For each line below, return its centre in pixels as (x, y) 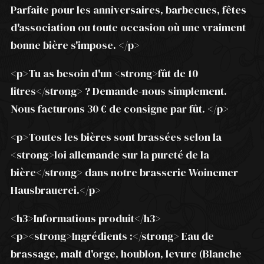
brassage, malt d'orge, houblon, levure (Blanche (126, 254)
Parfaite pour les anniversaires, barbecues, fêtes (128, 10)
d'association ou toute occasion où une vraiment (128, 28)
